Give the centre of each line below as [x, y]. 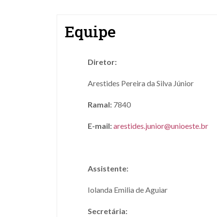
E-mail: [100, 126]
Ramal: [100, 104]
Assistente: [110, 168]
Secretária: [108, 211]
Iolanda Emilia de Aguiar [128, 190]
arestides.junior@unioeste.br [161, 126]
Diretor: [111, 62]
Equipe [90, 31]
